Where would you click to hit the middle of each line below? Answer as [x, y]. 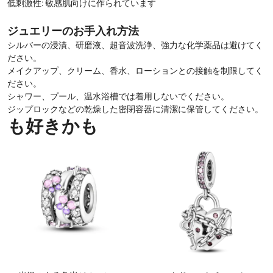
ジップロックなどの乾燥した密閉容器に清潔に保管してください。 [135, 109]
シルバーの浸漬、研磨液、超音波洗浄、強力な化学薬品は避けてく [135, 45]
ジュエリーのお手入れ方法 [73, 31]
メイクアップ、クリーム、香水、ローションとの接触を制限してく [135, 71]
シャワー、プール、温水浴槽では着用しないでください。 [118, 96]
